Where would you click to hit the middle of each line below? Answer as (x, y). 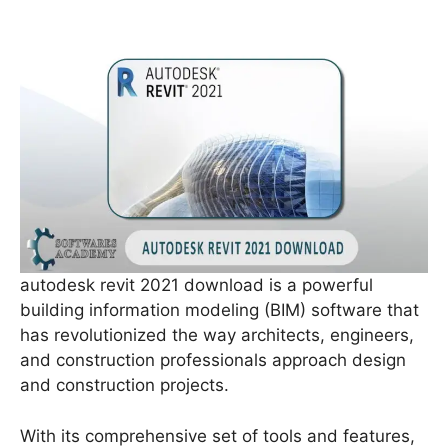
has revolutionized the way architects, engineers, (217, 335)
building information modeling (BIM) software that (219, 310)
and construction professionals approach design (213, 360)
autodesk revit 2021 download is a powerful (196, 285)
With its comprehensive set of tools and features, (217, 435)
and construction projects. (124, 385)
